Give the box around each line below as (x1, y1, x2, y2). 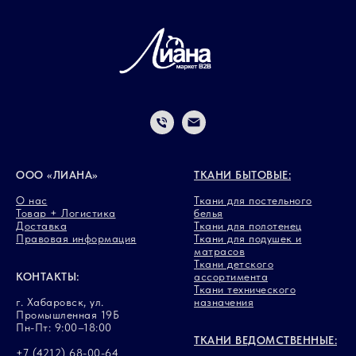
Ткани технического (194, 283, 296, 296)
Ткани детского (194, 257, 273, 271)
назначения (194, 296, 253, 309)
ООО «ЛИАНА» (16, 168, 99, 182)
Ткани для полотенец (194, 219, 302, 233)
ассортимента (194, 270, 268, 284)
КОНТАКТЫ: (16, 270, 79, 284)
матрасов (194, 245, 245, 258)
